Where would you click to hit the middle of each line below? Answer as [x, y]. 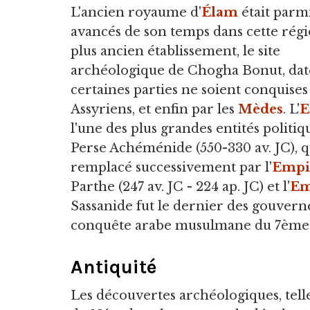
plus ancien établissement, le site [175, 51]
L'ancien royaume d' [136, 12]
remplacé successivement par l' [171, 167]
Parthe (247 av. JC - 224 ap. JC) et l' [180, 187]
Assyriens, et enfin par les [154, 109]
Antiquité [113, 267]
